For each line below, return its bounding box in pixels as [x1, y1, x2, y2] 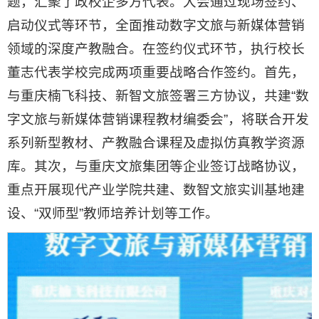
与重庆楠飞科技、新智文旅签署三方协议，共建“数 [7, 88, 309, 103]
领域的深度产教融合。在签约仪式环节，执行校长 [7, 41, 305, 56]
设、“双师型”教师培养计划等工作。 [7, 206, 219, 221]
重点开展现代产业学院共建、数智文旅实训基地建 [7, 182, 305, 197]
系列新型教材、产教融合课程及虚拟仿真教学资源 [7, 135, 305, 150]
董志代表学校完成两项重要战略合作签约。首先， [7, 65, 305, 80]
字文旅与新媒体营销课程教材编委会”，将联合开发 [7, 112, 309, 127]
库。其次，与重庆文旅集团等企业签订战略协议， [7, 159, 305, 174]
